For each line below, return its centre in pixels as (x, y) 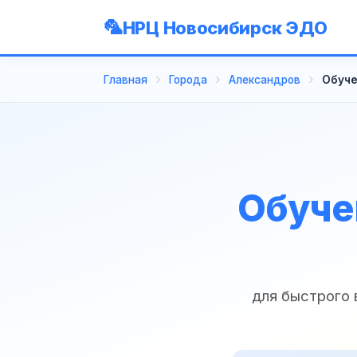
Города (188, 79)
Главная (126, 79)
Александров (265, 79)
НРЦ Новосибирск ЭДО (225, 27)
